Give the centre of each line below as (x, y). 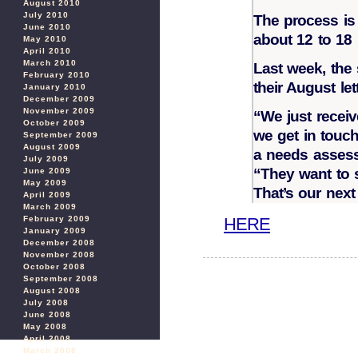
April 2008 (47, 338)
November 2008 (59, 255)
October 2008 (54, 267)
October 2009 (54, 123)
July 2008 (46, 302)
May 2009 (45, 183)
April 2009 (47, 195)
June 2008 (47, 314)
